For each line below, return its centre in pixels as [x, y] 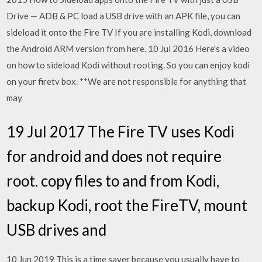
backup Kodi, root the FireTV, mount [127, 205]
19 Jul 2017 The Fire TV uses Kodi [121, 131]
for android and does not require [114, 156]
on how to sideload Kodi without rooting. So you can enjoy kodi [128, 65]
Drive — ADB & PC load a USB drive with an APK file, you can [124, 16]
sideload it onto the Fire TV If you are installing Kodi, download [129, 32]
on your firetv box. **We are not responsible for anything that [127, 81]
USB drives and [58, 230]
